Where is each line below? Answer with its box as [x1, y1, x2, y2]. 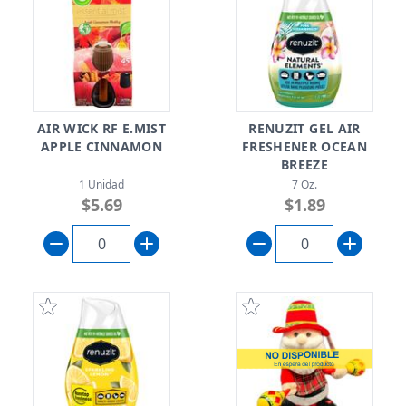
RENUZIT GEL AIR [248, 120, 361, 137]
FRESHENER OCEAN [241, 138, 368, 155]
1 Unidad [79, 177, 124, 192]
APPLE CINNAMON [41, 138, 162, 155]
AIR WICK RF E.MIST [36, 120, 167, 137]
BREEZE [280, 156, 329, 173]
